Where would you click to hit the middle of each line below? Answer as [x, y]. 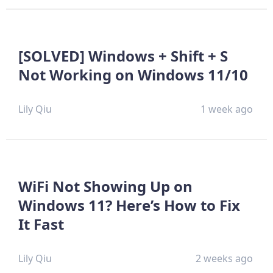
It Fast [41, 224]
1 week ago [227, 109]
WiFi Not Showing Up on [105, 186]
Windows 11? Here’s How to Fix [129, 205]
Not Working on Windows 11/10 [133, 75]
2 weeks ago [225, 259]
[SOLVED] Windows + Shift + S [123, 56]
